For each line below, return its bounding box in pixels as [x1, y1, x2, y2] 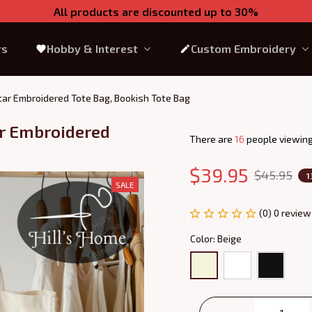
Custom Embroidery [190, 42, 296, 55]
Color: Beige [190, 232, 242, 244]
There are [189, 133, 235, 145]
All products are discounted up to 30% [54, 4, 258, 18]
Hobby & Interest [46, 42, 138, 55]
